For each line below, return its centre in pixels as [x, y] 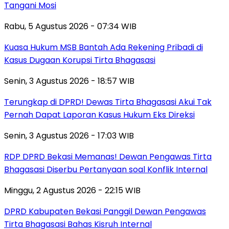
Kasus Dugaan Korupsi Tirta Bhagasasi [80, 60]
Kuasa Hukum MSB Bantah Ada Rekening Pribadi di [104, 47]
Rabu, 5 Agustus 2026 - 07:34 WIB [70, 26]
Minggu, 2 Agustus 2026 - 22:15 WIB [72, 190]
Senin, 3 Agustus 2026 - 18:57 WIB [69, 81]
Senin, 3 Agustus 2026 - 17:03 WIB [69, 135]
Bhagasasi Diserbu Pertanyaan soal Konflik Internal [106, 169]
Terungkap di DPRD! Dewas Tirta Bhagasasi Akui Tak [108, 102]
